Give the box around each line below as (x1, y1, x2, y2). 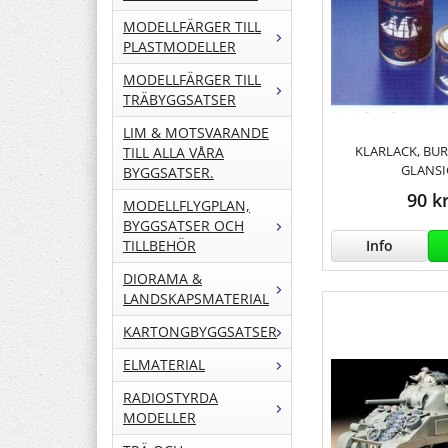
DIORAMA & (123, 269, 202, 289)
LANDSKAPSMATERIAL (123, 289, 269, 309)
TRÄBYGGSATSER (123, 90, 236, 110)
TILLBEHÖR (123, 236, 196, 256)
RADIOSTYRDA (123, 388, 218, 408)
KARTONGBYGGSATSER (123, 322, 277, 342)
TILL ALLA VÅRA (123, 143, 224, 163)
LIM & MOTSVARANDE (123, 123, 269, 143)
